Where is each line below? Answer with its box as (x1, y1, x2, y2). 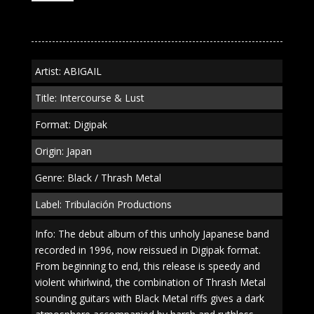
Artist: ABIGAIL (34, 64, 102, 78)
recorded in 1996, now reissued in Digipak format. (34, 243, 261, 257)
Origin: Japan (34, 144, 92, 158)
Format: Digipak (34, 118, 107, 131)
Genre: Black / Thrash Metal (34, 171, 161, 184)
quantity (30, 44, 67, 57)
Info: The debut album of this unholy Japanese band (34, 227, 269, 240)
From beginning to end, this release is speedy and (34, 259, 260, 273)
